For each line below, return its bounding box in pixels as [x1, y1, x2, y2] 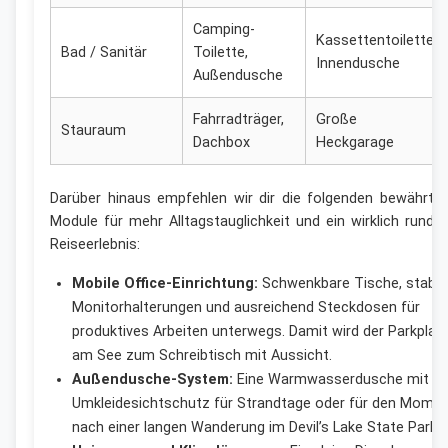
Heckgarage [316, 134, 394, 152]
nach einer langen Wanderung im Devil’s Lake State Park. [71, 418, 440, 436]
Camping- [193, 21, 255, 39]
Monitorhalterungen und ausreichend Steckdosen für [71, 298, 420, 316]
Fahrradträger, [193, 111, 284, 129]
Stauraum [61, 122, 126, 140]
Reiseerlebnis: [50, 235, 140, 253]
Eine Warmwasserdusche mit [232, 370, 429, 388]
